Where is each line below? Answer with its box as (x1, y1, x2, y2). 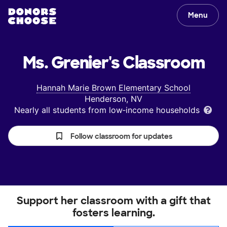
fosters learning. (72, 206, 155, 219)
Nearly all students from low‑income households (14, 105, 202, 115)
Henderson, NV (85, 94, 142, 104)
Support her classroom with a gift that (16, 194, 211, 207)
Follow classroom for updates (70, 132, 172, 141)
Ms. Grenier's (22, 52, 120, 73)
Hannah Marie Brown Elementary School (36, 83, 191, 93)
